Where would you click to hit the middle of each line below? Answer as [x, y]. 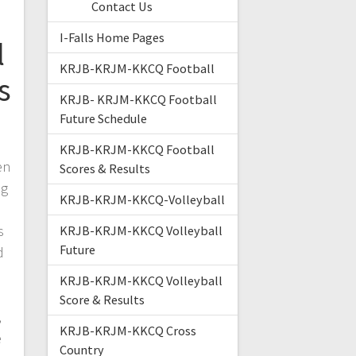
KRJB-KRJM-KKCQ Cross [128, 331]
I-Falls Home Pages [112, 38]
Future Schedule [103, 119]
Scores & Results [104, 169]
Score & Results [102, 300]
